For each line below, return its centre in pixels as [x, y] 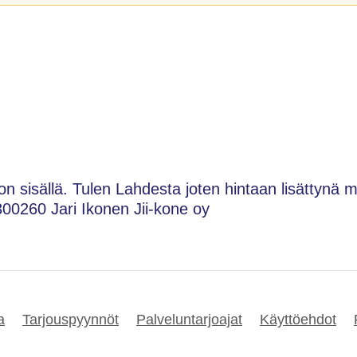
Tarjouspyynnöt [71, 319]
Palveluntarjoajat [189, 319]
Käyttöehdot [298, 319]
